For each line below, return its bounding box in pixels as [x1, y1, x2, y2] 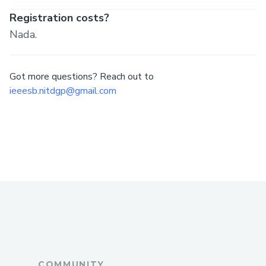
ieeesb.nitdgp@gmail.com [9, 84, 116, 98]
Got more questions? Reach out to [9, 70, 154, 84]
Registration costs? [9, 11, 109, 26]
